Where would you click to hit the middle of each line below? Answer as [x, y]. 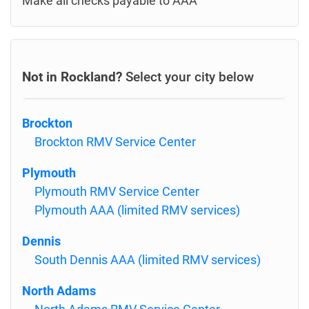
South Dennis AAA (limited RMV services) [148, 260]
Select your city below [188, 77]
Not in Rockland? [72, 77]
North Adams [59, 291]
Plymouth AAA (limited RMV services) [137, 210]
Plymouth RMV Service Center [117, 191]
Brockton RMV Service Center [115, 142]
